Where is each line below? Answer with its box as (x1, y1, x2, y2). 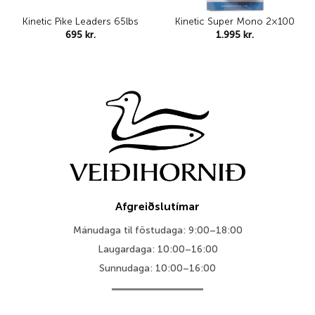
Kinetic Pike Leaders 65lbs (22, 15, 139, 28)
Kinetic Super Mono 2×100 (174, 15, 295, 28)
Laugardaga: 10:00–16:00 (97, 243, 218, 255)
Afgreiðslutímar (115, 199, 200, 213)
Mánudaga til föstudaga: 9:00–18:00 (72, 224, 243, 236)
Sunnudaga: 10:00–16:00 (99, 262, 216, 274)
